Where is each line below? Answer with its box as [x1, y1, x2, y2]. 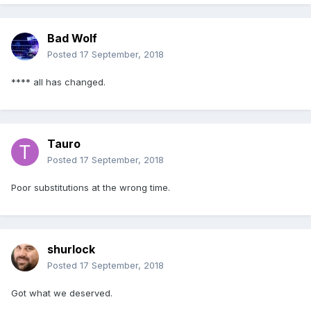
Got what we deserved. [11, 287, 112, 299]
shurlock [47, 242, 95, 257]
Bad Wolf [47, 31, 97, 46]
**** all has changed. [11, 76, 106, 88]
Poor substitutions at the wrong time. [11, 182, 170, 194]
